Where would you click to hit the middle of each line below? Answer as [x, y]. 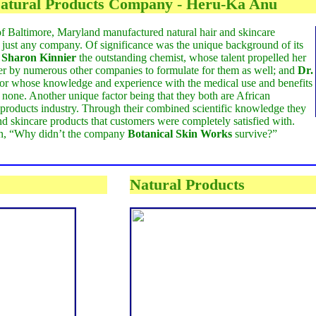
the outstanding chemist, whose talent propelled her [192, 58]
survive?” [255, 134]
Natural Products [187, 185]
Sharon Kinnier [39, 58]
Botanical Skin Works [180, 134]
